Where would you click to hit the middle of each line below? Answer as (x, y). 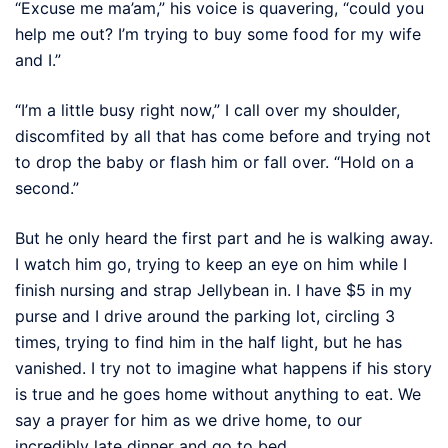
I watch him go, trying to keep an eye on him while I (211, 263)
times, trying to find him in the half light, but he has (208, 341)
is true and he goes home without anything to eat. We (218, 393)
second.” (47, 187)
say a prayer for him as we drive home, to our (188, 419)
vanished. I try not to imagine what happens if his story (223, 367)
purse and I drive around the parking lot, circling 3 (205, 315)
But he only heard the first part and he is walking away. (224, 237)
